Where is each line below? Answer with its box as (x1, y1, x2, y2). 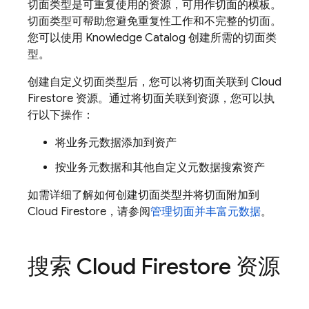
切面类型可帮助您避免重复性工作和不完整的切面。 (28, 14, 281, 28)
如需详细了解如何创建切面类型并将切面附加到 (28, 188, 259, 202)
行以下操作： (28, 108, 94, 122)
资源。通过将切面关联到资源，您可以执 (73, 92, 275, 106)
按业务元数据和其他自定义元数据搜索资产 (55, 161, 265, 175)
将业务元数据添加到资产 (55, 136, 177, 150)
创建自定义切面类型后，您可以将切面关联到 (28, 75, 251, 89)
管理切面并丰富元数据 (150, 205, 261, 219)
